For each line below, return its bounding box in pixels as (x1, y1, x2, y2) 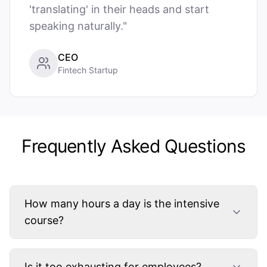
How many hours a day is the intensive (24, 197, 219, 210)
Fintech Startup (58, 65, 118, 75)
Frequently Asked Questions (21, 135, 246, 157)
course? (24, 214, 64, 226)
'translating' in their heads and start (29, 3, 209, 15)
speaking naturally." (29, 20, 127, 32)
